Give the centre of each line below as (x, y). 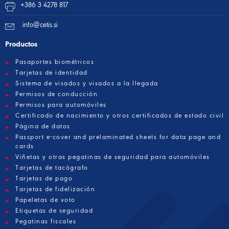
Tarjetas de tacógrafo (52, 167)
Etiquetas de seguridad (54, 210)
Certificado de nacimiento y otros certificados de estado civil (120, 115)
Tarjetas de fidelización (55, 189)
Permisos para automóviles (61, 105)
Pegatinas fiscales (46, 221)
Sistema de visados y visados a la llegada (87, 83)
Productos (21, 44)
